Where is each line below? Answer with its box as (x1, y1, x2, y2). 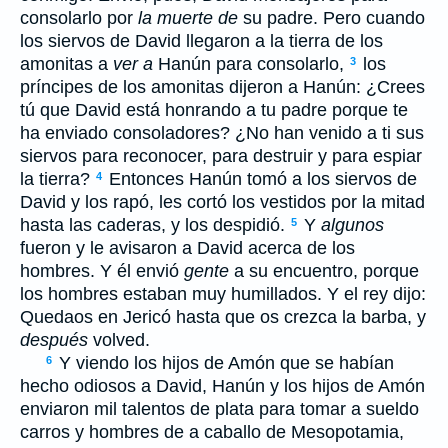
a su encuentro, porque (229, 261, 419, 281)
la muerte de (138, 8, 238, 28)
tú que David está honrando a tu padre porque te (20, 100, 408, 120)
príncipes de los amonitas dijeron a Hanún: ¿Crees (20, 77, 425, 97)
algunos (321, 215, 384, 235)
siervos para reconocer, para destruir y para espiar (20, 146, 422, 166)
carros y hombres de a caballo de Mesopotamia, (20, 422, 404, 442)
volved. (88, 330, 150, 350)
